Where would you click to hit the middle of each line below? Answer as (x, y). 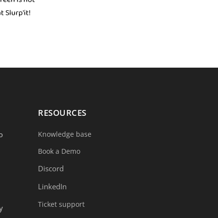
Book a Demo (59, 151)
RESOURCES (62, 113)
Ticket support (62, 204)
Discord (51, 169)
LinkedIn (53, 187)
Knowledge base (65, 134)
